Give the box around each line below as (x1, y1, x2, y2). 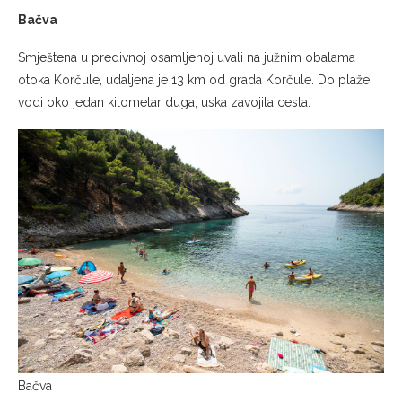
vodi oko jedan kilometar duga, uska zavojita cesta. (18, 94, 310, 109)
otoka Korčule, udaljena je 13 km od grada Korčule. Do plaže (18, 72, 370, 87)
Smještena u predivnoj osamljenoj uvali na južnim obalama (18, 49, 355, 65)
